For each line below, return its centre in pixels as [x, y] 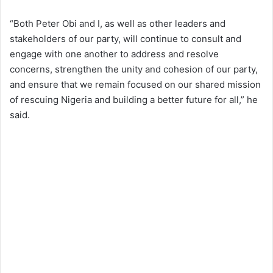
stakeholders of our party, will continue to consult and [126, 38]
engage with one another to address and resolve [114, 54]
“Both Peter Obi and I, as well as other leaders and [118, 23]
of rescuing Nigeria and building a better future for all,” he [134, 99]
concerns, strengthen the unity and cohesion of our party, [134, 69]
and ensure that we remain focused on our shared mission [135, 84]
